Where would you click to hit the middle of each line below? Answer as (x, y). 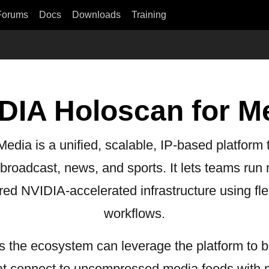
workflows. (134, 213)
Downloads (96, 15)
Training (149, 15)
